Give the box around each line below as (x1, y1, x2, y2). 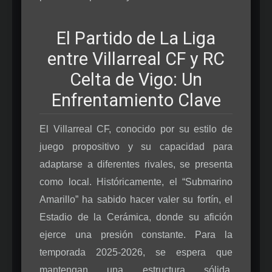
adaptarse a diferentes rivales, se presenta (39, 158, 233, 169)
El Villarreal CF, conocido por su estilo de (39, 123, 233, 134)
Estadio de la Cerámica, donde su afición (39, 211, 233, 222)
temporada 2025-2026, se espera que (39, 246, 233, 257)
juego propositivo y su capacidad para (39, 141, 233, 152)
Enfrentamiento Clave (51, 89, 221, 110)
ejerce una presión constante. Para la (39, 229, 233, 240)
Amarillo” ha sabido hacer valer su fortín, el (39, 194, 233, 205)
